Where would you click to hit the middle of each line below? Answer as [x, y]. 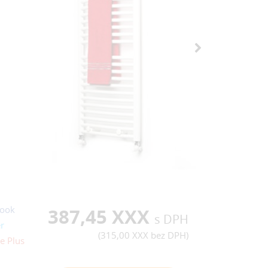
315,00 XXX [124, 235]
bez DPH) [168, 235]
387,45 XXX [101, 216]
